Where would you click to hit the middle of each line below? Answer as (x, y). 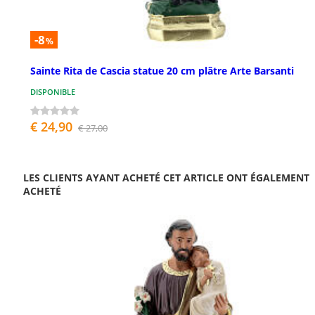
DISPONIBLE (53, 91)
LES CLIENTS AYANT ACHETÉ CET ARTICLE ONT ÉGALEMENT (166, 177)
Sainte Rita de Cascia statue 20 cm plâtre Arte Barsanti (162, 70)
